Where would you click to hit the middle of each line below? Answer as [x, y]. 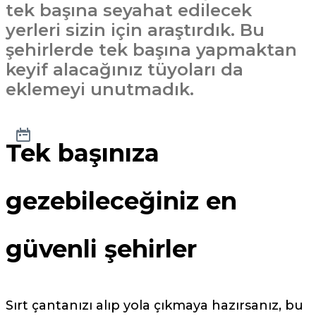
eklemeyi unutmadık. [100, 89]
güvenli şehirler [101, 249]
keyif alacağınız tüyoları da [124, 69]
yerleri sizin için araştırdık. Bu [135, 30]
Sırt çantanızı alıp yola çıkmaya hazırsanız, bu [154, 306]
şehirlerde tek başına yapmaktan [151, 50]
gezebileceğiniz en [121, 201]
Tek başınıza [83, 153]
